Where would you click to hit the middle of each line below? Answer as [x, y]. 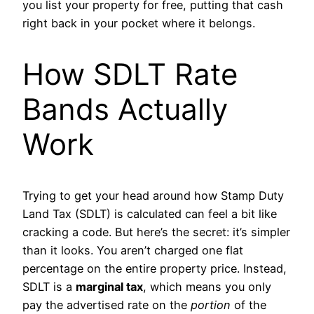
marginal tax [109, 287]
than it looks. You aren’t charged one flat [133, 251]
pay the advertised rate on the [107, 305]
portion [211, 305]
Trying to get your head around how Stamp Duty [153, 196]
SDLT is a [49, 287]
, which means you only [207, 287]
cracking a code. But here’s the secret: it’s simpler [156, 232]
